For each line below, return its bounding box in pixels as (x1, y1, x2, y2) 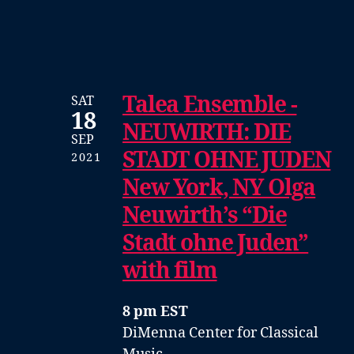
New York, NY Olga (122, 174, 316, 202)
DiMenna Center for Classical (122, 323, 318, 342)
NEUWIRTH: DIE (122, 119, 291, 147)
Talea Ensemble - (122, 91, 297, 119)
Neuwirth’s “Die (122, 201, 287, 230)
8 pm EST (122, 302, 188, 321)
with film (122, 257, 217, 285)
